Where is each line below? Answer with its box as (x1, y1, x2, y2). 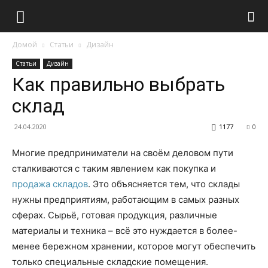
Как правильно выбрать (12, 73, 225, 96)
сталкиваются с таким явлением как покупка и (12, 163, 216, 174)
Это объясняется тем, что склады (93, 178, 240, 190)
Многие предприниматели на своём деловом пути (12, 147, 233, 159)
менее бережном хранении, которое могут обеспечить (12, 240, 255, 252)
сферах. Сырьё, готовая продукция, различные (12, 209, 217, 221)
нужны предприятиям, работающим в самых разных (12, 194, 239, 205)
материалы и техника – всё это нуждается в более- (12, 225, 237, 236)
